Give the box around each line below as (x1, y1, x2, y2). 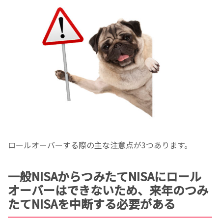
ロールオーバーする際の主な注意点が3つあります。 (8, 139, 192, 151)
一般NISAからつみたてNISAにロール (8, 167, 201, 185)
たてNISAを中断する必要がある (8, 195, 175, 213)
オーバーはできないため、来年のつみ (8, 181, 208, 199)
